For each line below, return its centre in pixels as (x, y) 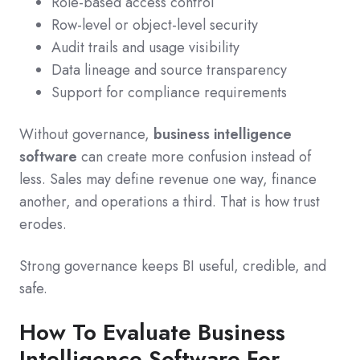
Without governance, (86, 135)
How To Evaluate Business (152, 333)
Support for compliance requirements (169, 93)
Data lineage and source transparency (169, 70)
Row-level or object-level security (155, 25)
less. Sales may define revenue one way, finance (168, 180)
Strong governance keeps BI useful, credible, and (173, 266)
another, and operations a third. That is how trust (170, 202)
